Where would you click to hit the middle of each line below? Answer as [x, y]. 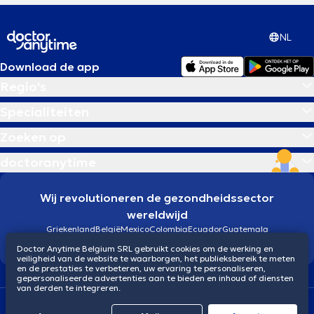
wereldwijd [157, 215]
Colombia [168, 229]
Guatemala [245, 229]
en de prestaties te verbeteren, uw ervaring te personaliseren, [141, 268]
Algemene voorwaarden [114, 303]
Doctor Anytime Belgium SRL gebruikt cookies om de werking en [145, 248]
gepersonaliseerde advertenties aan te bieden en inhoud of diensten [155, 278]
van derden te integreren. [69, 288]
